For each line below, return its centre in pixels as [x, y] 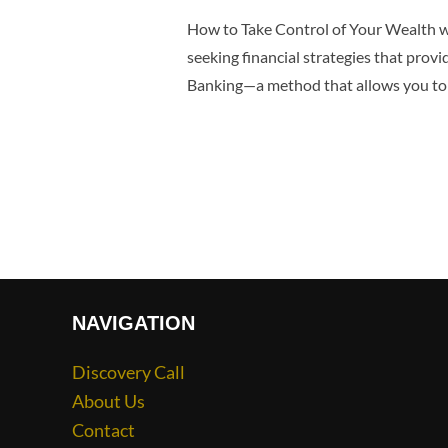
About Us [108, 401]
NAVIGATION [133, 323]
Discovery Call [128, 372]
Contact [103, 430]
